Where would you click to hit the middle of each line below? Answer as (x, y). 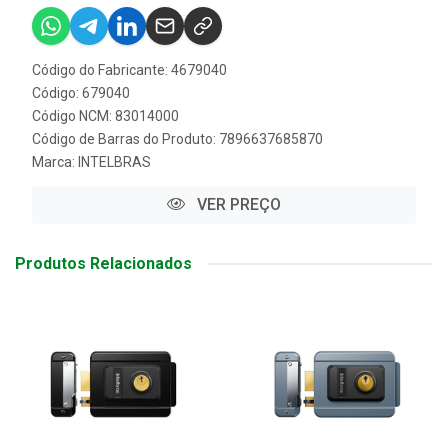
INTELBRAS (114, 162)
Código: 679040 (81, 93)
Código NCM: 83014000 (105, 116)
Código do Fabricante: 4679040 (129, 70)
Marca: (55, 162)
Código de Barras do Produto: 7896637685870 (177, 139)
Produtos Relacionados (103, 263)
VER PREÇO (237, 204)
